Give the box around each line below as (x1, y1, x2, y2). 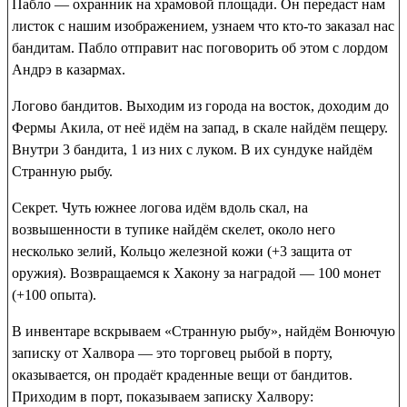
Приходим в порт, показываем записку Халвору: (12, 389, 313, 405)
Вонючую (334, 323, 395, 340)
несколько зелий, (12, 243, 120, 260)
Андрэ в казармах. (12, 62, 125, 78)
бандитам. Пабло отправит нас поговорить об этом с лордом (12, 40, 388, 56)
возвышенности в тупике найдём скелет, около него (12, 222, 335, 238)
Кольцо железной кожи (120, 243, 263, 260)
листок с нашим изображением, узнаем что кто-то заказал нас (12, 18, 394, 35)
